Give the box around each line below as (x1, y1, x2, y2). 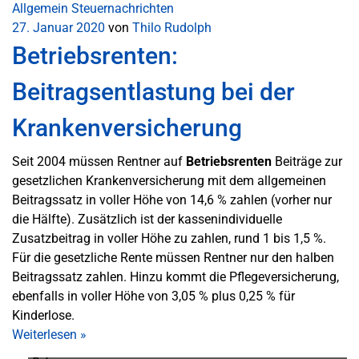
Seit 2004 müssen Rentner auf (12, 153, 186, 169)
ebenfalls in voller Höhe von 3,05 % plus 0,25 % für (12, 288, 295, 304)
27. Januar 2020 (12, 19, 105, 35)
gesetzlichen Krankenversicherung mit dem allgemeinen (12, 172, 326, 188)
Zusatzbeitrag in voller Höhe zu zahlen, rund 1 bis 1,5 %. (12, 230, 326, 246)
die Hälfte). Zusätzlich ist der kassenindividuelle (12, 211, 282, 227)
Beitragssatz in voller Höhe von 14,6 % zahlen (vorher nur (12, 192, 332, 208)
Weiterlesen (12, 326, 80, 342)
